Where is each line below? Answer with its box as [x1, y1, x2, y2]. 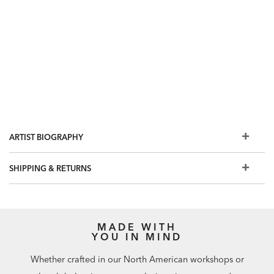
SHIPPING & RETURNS [9, 163, 91, 173]
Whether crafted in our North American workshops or [30, 253, 244, 265]
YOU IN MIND [92, 231, 182, 243]
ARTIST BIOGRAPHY [9, 132, 83, 142]
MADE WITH [97, 221, 177, 234]
